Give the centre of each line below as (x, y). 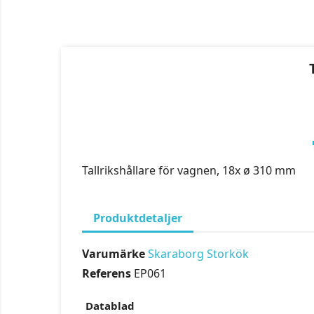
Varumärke (114, 254)
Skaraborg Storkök (198, 254)
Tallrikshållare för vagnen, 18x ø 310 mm (189, 170)
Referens (107, 273)
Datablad (110, 306)
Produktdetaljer (138, 218)
